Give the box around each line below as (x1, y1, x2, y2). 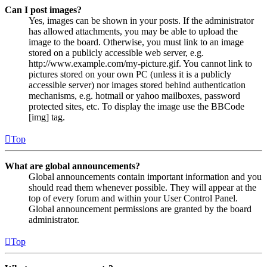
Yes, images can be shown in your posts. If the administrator (29, 15, 254, 26)
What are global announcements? (5, 161, 140, 172)
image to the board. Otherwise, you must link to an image (29, 37, 244, 48)
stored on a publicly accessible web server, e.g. (29, 48, 204, 58)
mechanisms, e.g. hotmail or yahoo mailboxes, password (29, 91, 240, 101)
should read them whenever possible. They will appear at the (29, 182, 256, 193)
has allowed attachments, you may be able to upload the (29, 26, 238, 37)
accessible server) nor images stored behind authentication (29, 80, 246, 91)
